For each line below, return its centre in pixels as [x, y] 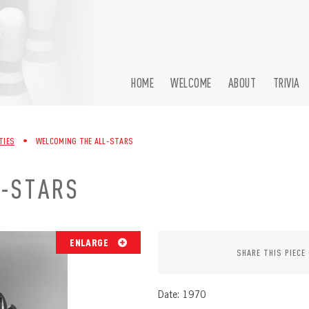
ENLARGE [90, 242]
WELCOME [191, 83]
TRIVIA [286, 83]
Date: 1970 [182, 295]
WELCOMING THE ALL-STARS [84, 141]
